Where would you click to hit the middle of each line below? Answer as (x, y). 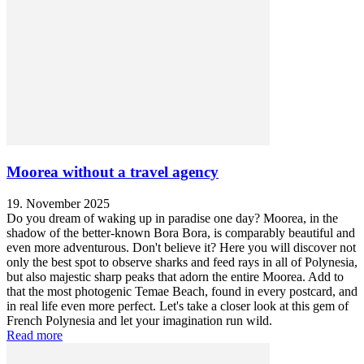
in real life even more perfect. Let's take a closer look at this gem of (178, 306)
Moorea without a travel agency (113, 172)
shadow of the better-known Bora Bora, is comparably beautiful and (181, 233)
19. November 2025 (58, 204)
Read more (35, 336)
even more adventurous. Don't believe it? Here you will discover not (181, 248)
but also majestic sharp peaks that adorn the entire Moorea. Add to (175, 277)
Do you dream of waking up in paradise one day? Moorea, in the (172, 219)
